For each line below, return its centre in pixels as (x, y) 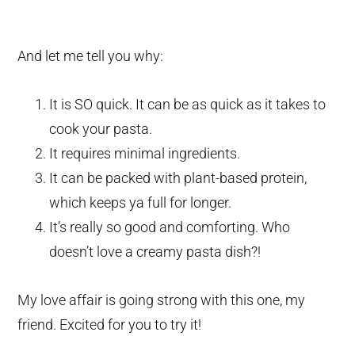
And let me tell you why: (91, 56)
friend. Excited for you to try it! (110, 325)
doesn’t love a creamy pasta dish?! (155, 252)
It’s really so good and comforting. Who (170, 227)
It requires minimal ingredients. (145, 154)
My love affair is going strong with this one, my (162, 300)
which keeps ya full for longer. (141, 203)
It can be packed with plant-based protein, (178, 178)
